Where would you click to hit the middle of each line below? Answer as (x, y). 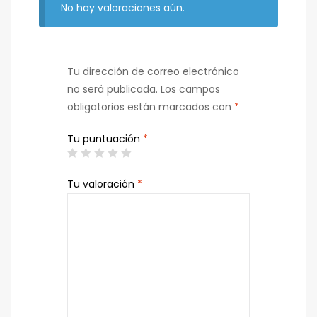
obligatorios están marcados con (151, 107)
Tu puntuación (105, 139)
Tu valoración (102, 184)
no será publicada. (113, 90)
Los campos (190, 90)
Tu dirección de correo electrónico (153, 72)
